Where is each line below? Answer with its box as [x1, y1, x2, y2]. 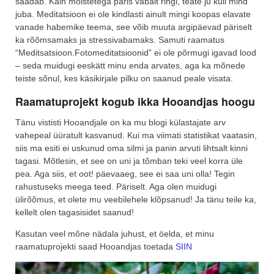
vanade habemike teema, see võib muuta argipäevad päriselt [15, 22, 252, 32]
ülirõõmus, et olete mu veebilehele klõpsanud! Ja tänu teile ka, [15, 194, 256, 204]
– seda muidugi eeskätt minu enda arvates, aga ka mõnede [15, 61, 245, 71]
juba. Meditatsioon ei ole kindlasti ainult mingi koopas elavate [15, 9, 251, 20]
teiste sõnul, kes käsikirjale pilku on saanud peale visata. [15, 73, 233, 84]
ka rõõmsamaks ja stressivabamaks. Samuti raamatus [15, 35, 224, 45]
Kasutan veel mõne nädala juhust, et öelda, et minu [15, 228, 214, 239]
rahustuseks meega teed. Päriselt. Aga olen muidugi [15, 181, 217, 191]
